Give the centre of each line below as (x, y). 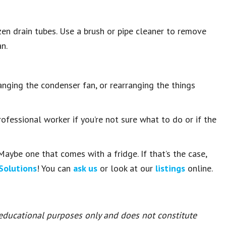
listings (170, 168)
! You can (55, 168)
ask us (85, 168)
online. (199, 168)
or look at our (126, 168)
